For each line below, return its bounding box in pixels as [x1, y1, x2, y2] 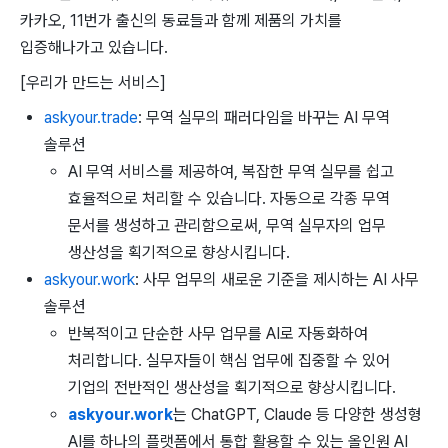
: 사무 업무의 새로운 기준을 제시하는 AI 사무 [135, 270, 419, 289]
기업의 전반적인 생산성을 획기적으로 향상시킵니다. [68, 378, 396, 397]
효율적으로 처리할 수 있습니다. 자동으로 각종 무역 [68, 189, 390, 208]
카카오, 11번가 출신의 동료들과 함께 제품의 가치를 [20, 11, 342, 30]
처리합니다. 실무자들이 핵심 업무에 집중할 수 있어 [68, 351, 390, 370]
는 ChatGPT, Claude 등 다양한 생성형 [173, 405, 422, 424]
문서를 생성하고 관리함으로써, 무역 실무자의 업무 [68, 216, 386, 235]
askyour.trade [44, 108, 138, 127]
